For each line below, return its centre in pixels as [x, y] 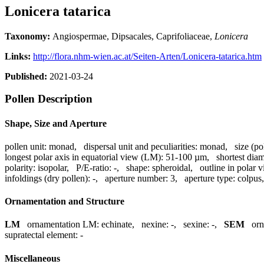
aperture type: [210, 178]
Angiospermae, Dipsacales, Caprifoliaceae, [133, 36]
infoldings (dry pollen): [47, 178]
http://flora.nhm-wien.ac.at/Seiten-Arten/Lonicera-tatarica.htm [147, 56]
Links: [19, 56]
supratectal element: [41, 235]
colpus [250, 178]
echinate [117, 225]
